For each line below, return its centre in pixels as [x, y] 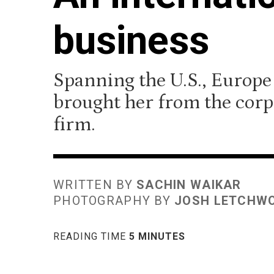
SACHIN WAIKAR [189, 185]
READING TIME [91, 236]
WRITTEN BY [95, 185]
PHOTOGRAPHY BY [114, 201]
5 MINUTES [157, 236]
